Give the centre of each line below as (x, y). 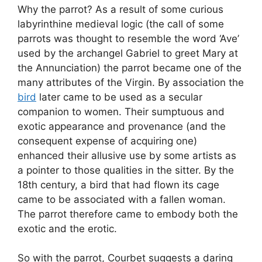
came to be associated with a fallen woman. (122, 199)
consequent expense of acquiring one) (107, 141)
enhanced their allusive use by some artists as (127, 155)
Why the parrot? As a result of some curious (120, 9)
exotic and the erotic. (67, 228)
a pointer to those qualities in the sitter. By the (126, 170)
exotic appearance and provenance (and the (122, 126)
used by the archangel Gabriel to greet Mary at (128, 53)
